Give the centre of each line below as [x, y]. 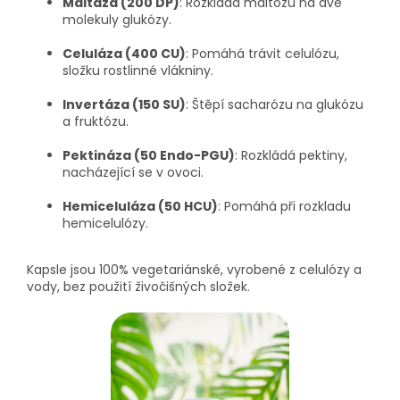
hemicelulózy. [105, 224]
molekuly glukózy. [117, 20]
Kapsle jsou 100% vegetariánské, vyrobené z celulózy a [194, 270]
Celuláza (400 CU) [124, 54]
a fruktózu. [96, 122]
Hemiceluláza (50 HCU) [140, 207]
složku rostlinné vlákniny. [138, 71]
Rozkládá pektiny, [294, 156]
